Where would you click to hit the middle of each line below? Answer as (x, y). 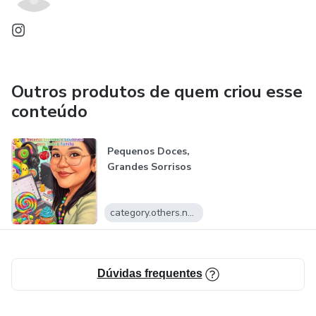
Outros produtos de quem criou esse (157, 92)
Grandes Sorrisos (149, 167)
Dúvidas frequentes (150, 274)
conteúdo (49, 111)
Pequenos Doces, (148, 151)
